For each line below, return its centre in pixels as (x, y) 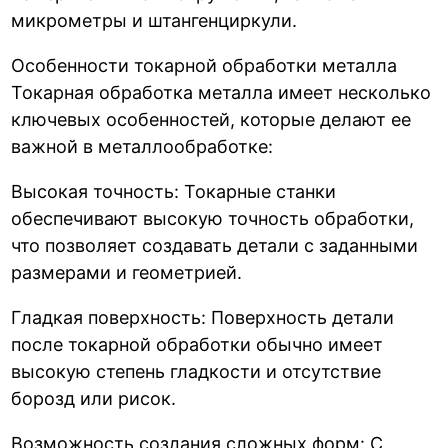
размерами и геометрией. (127, 272)
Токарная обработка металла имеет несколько (221, 92)
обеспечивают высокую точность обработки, (213, 218)
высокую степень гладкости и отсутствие (196, 371)
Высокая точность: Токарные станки (174, 191)
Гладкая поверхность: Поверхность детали (203, 317)
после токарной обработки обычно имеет (197, 344)
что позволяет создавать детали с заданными (215, 245)
